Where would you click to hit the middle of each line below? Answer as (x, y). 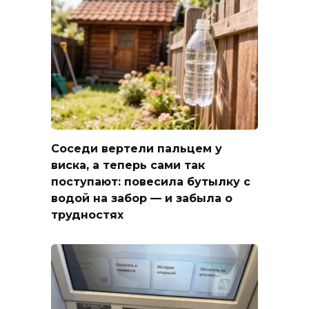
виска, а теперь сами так (128, 165)
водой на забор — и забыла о (142, 198)
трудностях (87, 215)
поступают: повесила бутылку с (151, 181)
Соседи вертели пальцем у (137, 148)
